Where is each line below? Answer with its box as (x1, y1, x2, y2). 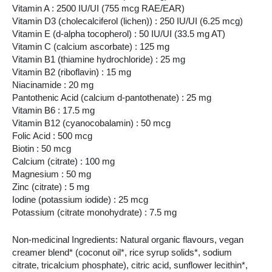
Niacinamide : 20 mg (12, 80, 93, 90)
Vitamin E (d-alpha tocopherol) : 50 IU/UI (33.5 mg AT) (12, 29, 225, 39)
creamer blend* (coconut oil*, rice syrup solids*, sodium (12, 247, 232, 257)
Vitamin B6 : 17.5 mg (12, 106, 95, 116)
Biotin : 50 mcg (12, 144, 71, 154)
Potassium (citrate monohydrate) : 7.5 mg (12, 208, 177, 218)
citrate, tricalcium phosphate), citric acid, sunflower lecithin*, (12, 260, 248, 270)
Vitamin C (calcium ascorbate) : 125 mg (12, 42, 169, 52)
